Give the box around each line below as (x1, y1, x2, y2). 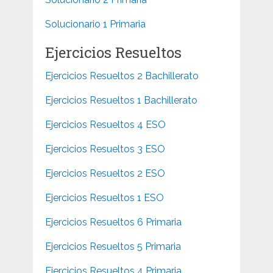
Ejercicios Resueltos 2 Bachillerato (44, 69, 199, 82)
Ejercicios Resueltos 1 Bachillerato (44, 94, 197, 106)
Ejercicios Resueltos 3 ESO (44, 143, 165, 155)
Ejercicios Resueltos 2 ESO (44, 167, 165, 179)
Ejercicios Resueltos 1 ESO (44, 191, 164, 204)
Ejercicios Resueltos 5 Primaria (44, 240, 181, 252)
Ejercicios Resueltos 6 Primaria (44, 216, 182, 228)
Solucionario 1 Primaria (44, 18, 146, 30)
